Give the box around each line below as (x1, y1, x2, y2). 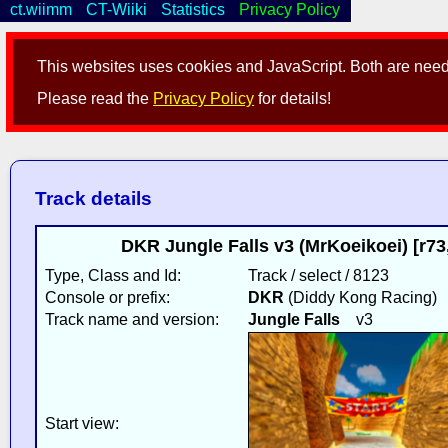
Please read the (37, 90, 154, 108)
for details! (254, 90, 332, 108)
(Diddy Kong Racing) (283, 288, 437, 306)
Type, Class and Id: (44, 266, 181, 284)
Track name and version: (44, 310, 219, 328)
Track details (34, 188, 152, 210)
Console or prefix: (44, 288, 170, 306)
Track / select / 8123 (247, 266, 389, 284)
